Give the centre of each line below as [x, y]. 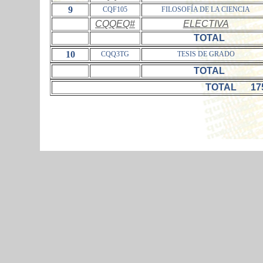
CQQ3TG [115, 54]
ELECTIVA [206, 24]
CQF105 [115, 9]
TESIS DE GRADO [206, 54]
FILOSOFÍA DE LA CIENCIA [206, 9]
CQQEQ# [115, 24]
